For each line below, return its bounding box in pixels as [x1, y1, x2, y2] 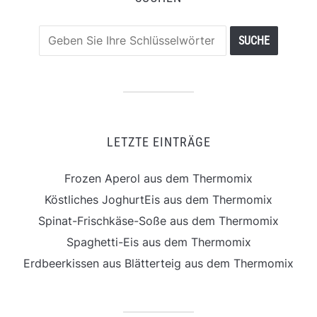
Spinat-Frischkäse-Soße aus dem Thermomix [38, 214, 279, 229]
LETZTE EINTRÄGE [106, 134, 211, 150]
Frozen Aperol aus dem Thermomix [64, 171, 253, 186]
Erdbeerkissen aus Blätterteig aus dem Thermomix [23, 256, 294, 271]
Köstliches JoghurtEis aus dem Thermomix [45, 192, 272, 207]
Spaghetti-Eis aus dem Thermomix [66, 235, 251, 250]
